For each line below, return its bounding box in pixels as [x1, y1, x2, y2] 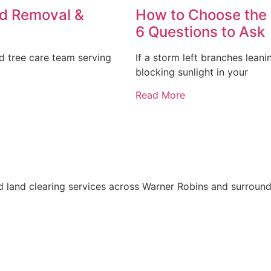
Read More [135, 89, 185, 102]
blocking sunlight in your [135, 66, 248, 79]
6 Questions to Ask [135, 23, 265, 41]
